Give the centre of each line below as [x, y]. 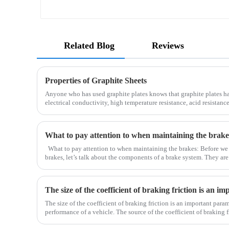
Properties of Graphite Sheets [96, 81]
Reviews [168, 46]
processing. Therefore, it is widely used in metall [112, 111]
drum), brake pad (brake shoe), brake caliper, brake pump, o [126, 166]
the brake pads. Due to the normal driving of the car [116, 221]
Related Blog [89, 46]
